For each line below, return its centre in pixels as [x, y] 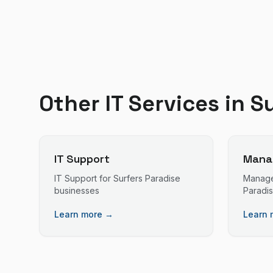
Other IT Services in [145, 104]
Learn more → [84, 214]
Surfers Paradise [147, 178]
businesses [77, 190]
